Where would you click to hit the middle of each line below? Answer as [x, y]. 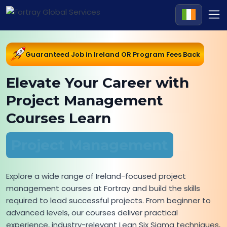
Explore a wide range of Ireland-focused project [96, 176]
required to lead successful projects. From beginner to [108, 200]
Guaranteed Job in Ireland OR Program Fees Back [113, 54]
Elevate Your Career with [98, 83]
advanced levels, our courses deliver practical [92, 213]
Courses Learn [59, 118]
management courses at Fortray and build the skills [103, 188]
